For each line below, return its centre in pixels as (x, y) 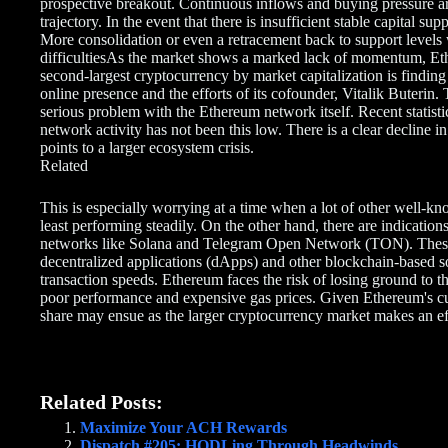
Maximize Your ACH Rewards (183, 427)
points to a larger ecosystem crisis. (149, 147)
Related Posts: (101, 401)
